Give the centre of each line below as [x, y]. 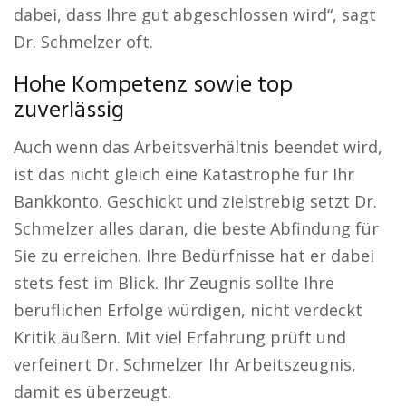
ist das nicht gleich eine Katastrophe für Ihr [184, 174]
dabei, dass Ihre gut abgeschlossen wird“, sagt [195, 14]
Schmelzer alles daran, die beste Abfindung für [196, 228]
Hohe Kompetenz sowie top [153, 86]
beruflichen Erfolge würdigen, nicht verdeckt [188, 310]
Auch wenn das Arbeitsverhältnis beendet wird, [198, 147]
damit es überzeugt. [92, 391]
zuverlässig [69, 111]
